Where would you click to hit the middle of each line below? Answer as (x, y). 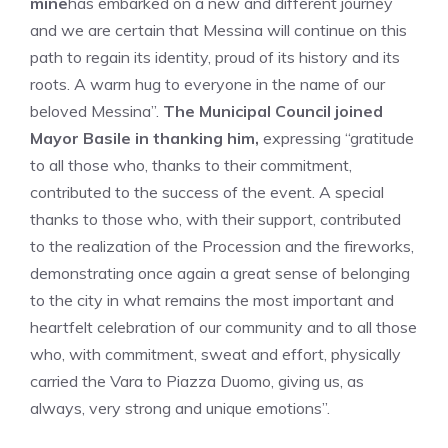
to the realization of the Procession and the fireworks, (222, 246)
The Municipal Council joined (271, 111)
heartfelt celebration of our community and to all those (223, 327)
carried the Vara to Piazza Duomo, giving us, (188, 381)
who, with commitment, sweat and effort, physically (215, 354)
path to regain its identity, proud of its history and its (215, 57)
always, (59, 408)
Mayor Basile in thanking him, (144, 138)
